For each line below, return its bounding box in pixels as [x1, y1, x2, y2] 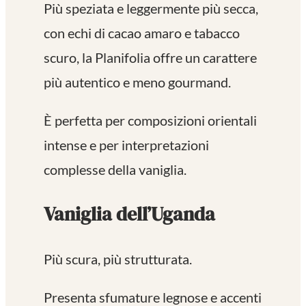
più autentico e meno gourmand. [44, 74, 231, 91]
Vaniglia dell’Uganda [44, 201, 215, 227]
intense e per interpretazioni [44, 137, 209, 154]
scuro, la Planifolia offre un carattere [44, 49, 257, 66]
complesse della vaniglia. [44, 161, 186, 178]
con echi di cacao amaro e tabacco [44, 25, 240, 42]
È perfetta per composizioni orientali [44, 112, 257, 129]
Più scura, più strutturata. [44, 251, 192, 268]
